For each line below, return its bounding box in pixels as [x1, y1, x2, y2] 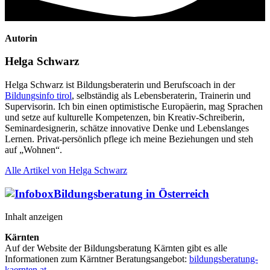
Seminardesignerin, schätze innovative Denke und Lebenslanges [5, 122, 249, 133]
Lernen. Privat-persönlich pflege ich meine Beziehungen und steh [5, 133, 253, 144]
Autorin [5, 33, 37, 43]
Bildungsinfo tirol [5, 90, 72, 101]
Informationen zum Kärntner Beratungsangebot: [5, 254, 189, 265]
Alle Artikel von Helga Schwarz [5, 165, 127, 175]
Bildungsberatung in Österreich [54, 187, 209, 200]
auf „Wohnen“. [5, 144, 62, 155]
